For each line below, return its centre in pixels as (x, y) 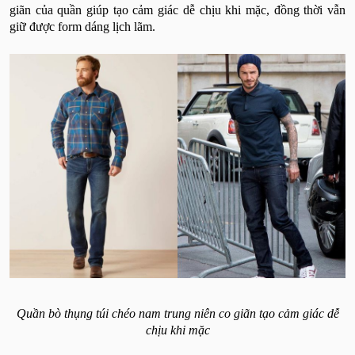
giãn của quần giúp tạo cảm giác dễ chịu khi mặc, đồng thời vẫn (177, 10)
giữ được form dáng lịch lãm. (84, 27)
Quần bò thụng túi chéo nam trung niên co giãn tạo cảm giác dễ (177, 313)
